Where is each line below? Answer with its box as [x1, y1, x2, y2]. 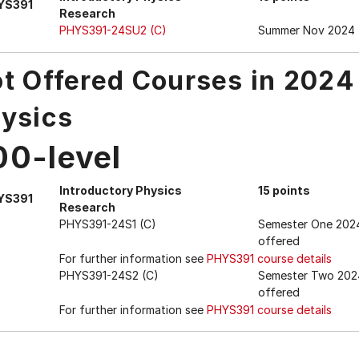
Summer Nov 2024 [257, 23, 355, 37]
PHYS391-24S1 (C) [59, 217, 156, 231]
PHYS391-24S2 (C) [59, 268, 159, 282]
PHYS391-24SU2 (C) [59, 23, 167, 37]
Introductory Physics [59, 184, 182, 197]
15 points [257, 184, 310, 197]
